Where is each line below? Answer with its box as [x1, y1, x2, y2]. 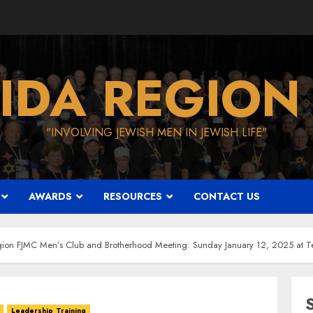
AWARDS [29, 189, 72, 203]
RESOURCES [103, 189, 162, 203]
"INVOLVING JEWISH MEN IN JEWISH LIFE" [46, 124, 267, 140]
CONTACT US [194, 189, 260, 203]
